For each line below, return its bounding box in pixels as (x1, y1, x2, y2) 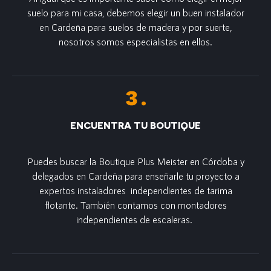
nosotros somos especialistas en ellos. (59, 36, 212, 47)
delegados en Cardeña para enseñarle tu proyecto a (31, 170, 240, 181)
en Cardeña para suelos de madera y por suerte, (39, 21, 232, 33)
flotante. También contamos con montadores (44, 199, 227, 211)
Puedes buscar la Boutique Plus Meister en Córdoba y (27, 155, 244, 167)
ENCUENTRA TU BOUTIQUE (70, 119, 201, 131)
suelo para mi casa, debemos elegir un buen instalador (27, 7, 244, 18)
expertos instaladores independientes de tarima (39, 184, 232, 196)
